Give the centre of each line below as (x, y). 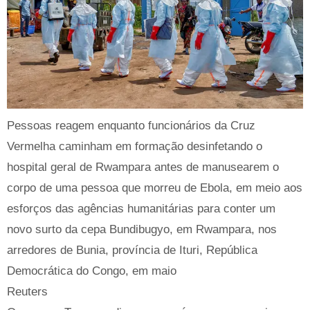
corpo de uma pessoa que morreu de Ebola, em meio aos (155, 188)
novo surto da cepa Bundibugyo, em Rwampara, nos (142, 229)
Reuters (27, 291)
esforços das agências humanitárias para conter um (141, 208)
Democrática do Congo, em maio (92, 271)
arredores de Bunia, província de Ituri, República (132, 250)
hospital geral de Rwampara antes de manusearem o (143, 167)
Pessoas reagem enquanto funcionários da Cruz (131, 125)
